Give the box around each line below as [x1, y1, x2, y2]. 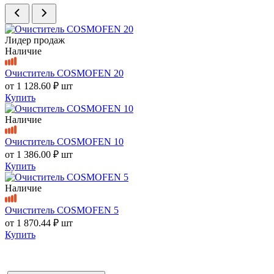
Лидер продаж [5, 35, 65, 46]
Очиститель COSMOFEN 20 [5, 68, 124, 79]
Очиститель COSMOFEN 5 [5, 205, 119, 216]
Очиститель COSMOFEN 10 [5, 136, 124, 147]
